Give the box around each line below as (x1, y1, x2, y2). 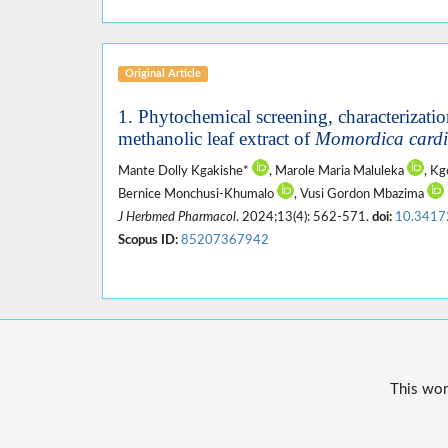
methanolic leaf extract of (118, 127, 315, 149)
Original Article (124, 67, 201, 79)
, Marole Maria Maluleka (269, 164, 407, 177)
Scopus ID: (118, 233, 178, 246)
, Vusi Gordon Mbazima (294, 187, 427, 200)
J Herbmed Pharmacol (118, 210, 236, 223)
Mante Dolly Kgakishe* (118, 164, 252, 177)
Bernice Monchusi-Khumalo (118, 187, 277, 200)
